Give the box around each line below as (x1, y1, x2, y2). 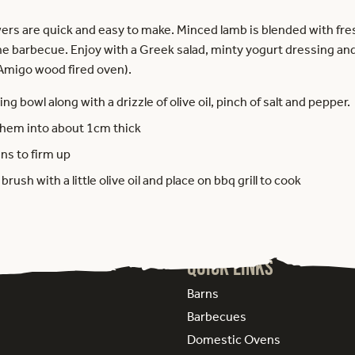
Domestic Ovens (187, 332, 281, 347)
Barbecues (187, 309, 246, 324)
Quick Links (187, 254, 273, 280)
